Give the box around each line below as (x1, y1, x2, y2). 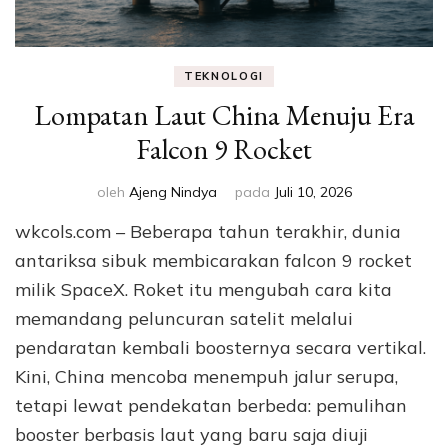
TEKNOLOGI (184, 69, 264, 84)
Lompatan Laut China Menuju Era (33, 97, 415, 134)
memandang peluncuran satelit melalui (15, 307, 353, 331)
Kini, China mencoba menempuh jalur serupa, (15, 365, 398, 389)
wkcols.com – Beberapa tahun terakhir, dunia (15, 220, 401, 244)
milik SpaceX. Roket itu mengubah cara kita (15, 278, 392, 302)
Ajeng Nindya (128, 183, 217, 202)
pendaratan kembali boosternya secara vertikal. (15, 336, 426, 360)
